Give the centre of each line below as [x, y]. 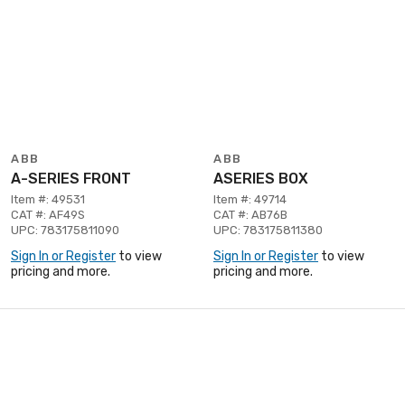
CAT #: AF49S [48, 214]
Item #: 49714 [250, 199]
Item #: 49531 [48, 199]
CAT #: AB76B [250, 214]
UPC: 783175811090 [65, 230]
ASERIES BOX [261, 178]
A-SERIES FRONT [71, 178]
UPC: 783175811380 [268, 230]
